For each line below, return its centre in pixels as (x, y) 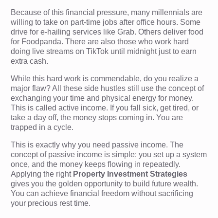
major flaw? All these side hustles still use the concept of (108, 88)
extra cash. (30, 61)
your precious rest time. (51, 203)
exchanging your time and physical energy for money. (102, 98)
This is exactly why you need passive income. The (97, 145)
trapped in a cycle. (42, 127)
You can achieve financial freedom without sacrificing (102, 193)
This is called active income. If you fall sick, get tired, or (105, 108)
